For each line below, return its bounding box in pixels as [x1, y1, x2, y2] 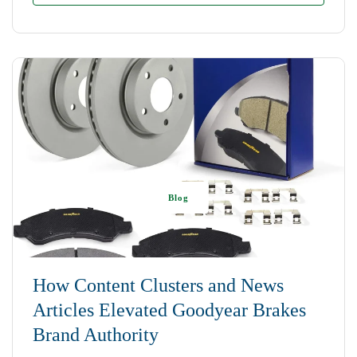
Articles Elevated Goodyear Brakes [33, 299, 306, 320]
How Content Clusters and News [33, 274, 284, 296]
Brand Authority [33, 324, 159, 345]
